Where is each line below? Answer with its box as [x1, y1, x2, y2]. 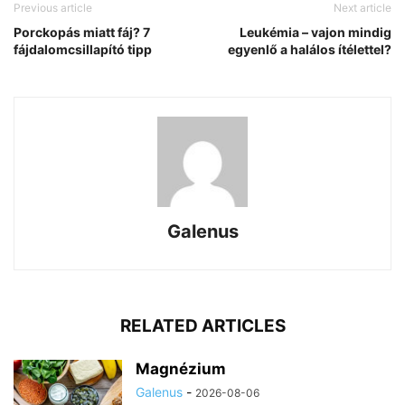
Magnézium [136, 359, 226, 378]
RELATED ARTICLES [119, 315, 286, 336]
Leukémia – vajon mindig [240, 24, 391, 40]
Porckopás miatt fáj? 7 [14, 24, 150, 40]
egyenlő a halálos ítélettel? [228, 41, 391, 57]
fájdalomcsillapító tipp [14, 41, 152, 57]
